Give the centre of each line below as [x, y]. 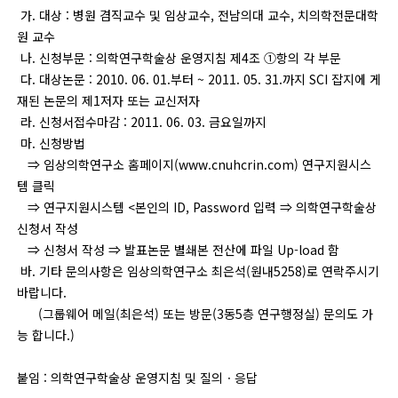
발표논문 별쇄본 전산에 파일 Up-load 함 [231, 250]
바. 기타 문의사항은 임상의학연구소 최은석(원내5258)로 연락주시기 [198, 271]
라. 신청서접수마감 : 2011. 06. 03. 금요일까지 [141, 122]
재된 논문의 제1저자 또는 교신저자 [108, 100]
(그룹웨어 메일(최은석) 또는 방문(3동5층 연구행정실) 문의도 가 [195, 314]
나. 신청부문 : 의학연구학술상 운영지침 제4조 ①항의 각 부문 [179, 58]
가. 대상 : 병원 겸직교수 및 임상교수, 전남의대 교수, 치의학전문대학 [197, 15]
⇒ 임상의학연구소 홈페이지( [97, 164]
